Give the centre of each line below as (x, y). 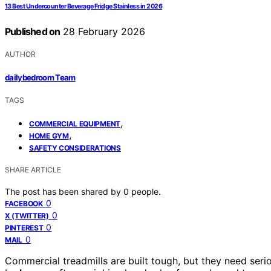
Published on (33, 32)
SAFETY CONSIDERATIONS (75, 148)
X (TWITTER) (27, 215)
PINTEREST (24, 227)
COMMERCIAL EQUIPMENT (75, 123)
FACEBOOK (24, 203)
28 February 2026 (103, 32)
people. (146, 191)
